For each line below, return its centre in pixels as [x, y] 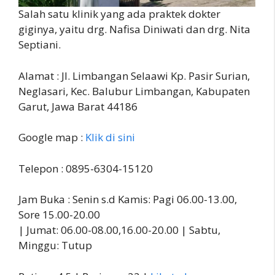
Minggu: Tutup [55, 246]
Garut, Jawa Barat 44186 [78, 106]
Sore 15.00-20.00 [59, 215]
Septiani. [40, 45]
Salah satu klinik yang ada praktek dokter [119, 14]
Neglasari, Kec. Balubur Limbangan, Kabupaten [134, 91]
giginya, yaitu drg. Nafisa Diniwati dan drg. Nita [134, 29]
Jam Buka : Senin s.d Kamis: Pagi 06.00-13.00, [128, 199]
